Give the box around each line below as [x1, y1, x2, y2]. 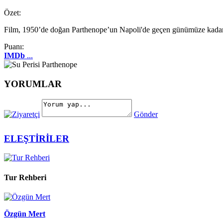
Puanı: [4, 42, 24, 51]
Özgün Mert [4, 209, 45, 218]
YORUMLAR [4, 79, 62, 90]
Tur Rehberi [4, 173, 46, 182]
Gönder [134, 110, 158, 118]
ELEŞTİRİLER [4, 133, 69, 144]
